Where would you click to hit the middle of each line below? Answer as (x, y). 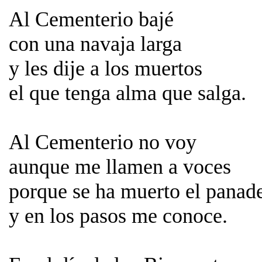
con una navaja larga (95, 44)
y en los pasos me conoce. (118, 216)
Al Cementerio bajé (91, 19)
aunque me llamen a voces (120, 167)
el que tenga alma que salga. (127, 93)
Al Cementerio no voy (103, 142)
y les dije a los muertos (106, 68)
